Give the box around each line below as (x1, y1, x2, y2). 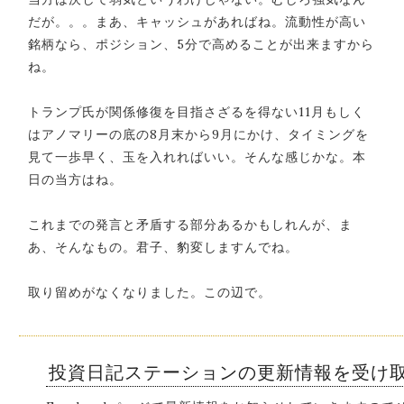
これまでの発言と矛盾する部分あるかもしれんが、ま (28, 216, 353, 233)
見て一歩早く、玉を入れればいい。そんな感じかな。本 (28, 149, 366, 165)
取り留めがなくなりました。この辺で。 (28, 284, 271, 300)
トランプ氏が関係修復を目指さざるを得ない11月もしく (28, 104, 365, 120)
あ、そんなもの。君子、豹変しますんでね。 (28, 239, 298, 255)
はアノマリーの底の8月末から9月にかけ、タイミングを (28, 126, 369, 142)
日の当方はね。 (28, 171, 123, 188)
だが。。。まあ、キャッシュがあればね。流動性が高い (28, 14, 366, 30)
